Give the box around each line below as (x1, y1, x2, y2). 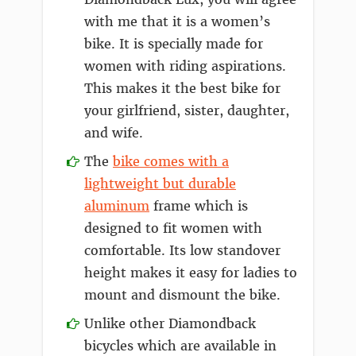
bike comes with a (113, 153, 229, 171)
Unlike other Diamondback (84, 315, 256, 333)
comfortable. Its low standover (84, 242, 281, 260)
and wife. (84, 125, 143, 142)
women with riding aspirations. (84, 58, 286, 75)
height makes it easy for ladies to (84, 265, 297, 282)
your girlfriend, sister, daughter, (84, 103, 289, 120)
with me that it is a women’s (84, 14, 270, 31)
